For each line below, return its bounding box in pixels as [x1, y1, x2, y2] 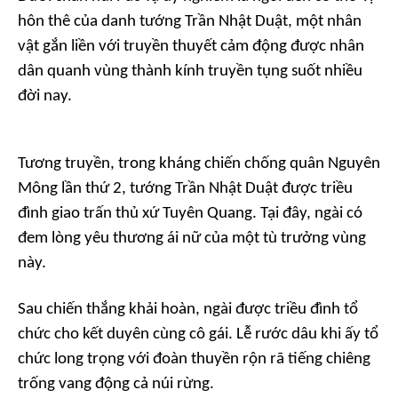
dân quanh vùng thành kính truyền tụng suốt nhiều [18, 63, 362, 81]
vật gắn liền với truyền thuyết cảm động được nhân [18, 38, 364, 56]
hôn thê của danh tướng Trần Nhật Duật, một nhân [18, 13, 362, 31]
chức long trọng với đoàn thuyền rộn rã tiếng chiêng [18, 351, 370, 369]
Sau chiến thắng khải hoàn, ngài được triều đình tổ [18, 301, 358, 319]
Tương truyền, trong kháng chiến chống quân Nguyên [18, 155, 380, 173]
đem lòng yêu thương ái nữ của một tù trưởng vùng [18, 230, 366, 248]
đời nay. [18, 88, 72, 106]
